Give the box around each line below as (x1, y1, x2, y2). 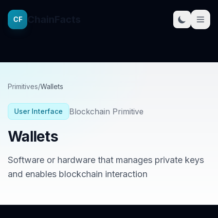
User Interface (14, 107, 63, 115)
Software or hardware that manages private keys (8, 155, 204, 165)
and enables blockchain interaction (8, 169, 147, 179)
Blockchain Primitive (69, 107, 144, 116)
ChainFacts (27, 14, 81, 25)
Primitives (8, 82, 38, 91)
